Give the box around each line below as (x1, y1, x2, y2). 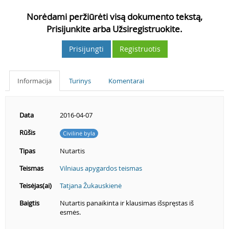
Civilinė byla (63, 129, 95, 137)
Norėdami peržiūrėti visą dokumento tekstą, (27, 11, 202, 22)
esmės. (60, 208, 81, 217)
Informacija (17, 76, 52, 85)
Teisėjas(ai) (19, 181, 52, 190)
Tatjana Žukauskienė (60, 181, 122, 190)
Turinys (69, 76, 91, 85)
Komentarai (108, 76, 144, 85)
